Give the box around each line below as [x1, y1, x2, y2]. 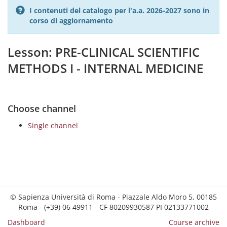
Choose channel [8, 102, 76, 115]
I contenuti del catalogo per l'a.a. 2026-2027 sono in [29, 6, 209, 15]
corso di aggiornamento [29, 16, 113, 25]
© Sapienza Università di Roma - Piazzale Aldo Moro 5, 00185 [10, 192, 217, 202]
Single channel [28, 121, 78, 130]
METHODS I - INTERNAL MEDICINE [8, 60, 203, 77]
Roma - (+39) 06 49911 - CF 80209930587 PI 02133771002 [18, 202, 209, 212]
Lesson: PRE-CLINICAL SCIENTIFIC [8, 44, 200, 60]
